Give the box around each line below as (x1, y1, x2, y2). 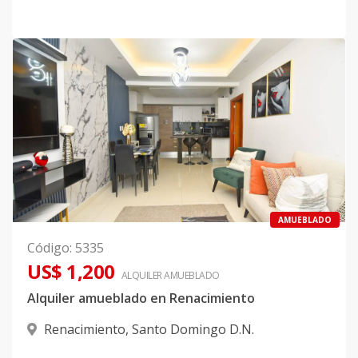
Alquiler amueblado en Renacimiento (27, 289, 255, 308)
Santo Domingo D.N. (132, 320, 254, 339)
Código (27, 239, 70, 257)
